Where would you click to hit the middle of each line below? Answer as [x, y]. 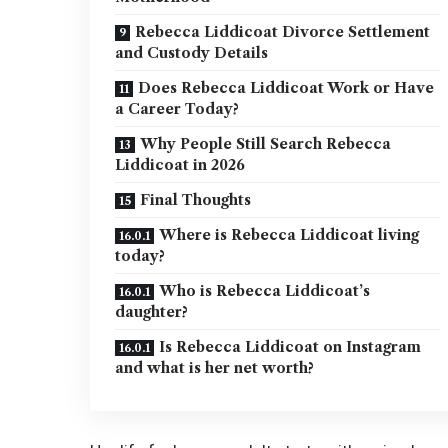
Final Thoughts [196, 200]
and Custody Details [192, 53]
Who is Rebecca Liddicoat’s [265, 291]
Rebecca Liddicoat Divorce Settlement [283, 32]
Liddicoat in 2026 [180, 165]
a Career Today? [177, 109]
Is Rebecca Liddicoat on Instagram [290, 347]
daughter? [152, 312]
